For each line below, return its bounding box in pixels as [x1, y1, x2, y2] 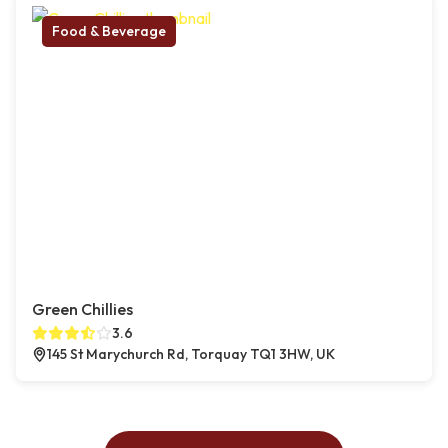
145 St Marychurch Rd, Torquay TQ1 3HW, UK [47, 345, 335, 364]
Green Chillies [32, 299, 133, 320]
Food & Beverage [52, 22, 166, 41]
